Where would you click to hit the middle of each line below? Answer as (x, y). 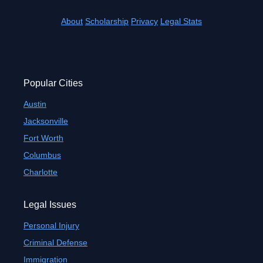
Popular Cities (53, 83)
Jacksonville (46, 121)
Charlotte (41, 172)
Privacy (144, 21)
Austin (35, 104)
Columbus (42, 155)
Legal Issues (50, 205)
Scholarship (107, 21)
